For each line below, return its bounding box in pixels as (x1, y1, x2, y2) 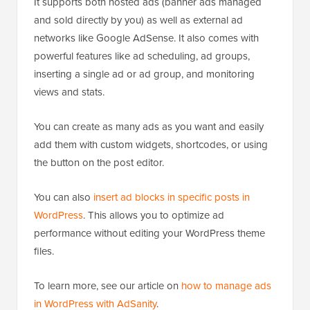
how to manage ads (181, 278, 271, 293)
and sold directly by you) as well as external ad (34, 12, 243, 28)
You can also (34, 190, 93, 205)
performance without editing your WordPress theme (34, 226, 265, 241)
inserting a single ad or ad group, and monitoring (34, 66, 255, 82)
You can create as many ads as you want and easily (34, 119, 264, 134)
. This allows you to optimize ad (83, 208, 224, 223)
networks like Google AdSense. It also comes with (34, 30, 259, 46)
